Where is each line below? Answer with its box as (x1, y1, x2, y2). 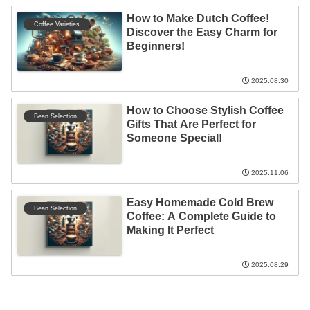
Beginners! (126, 39, 185, 52)
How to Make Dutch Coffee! (126, 12, 269, 24)
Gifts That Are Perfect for (126, 118, 256, 130)
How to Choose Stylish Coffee (126, 104, 284, 116)
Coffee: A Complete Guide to (126, 210, 276, 222)
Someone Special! (126, 131, 222, 144)
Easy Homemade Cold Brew (126, 196, 273, 208)
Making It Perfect (126, 224, 214, 236)
